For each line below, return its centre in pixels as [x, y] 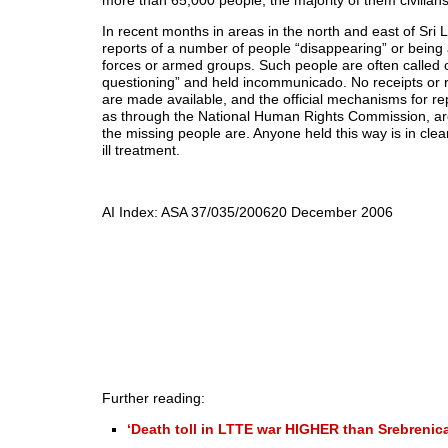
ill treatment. [141, 150]
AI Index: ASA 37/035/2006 [186, 212]
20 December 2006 [332, 212]
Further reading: [153, 398]
